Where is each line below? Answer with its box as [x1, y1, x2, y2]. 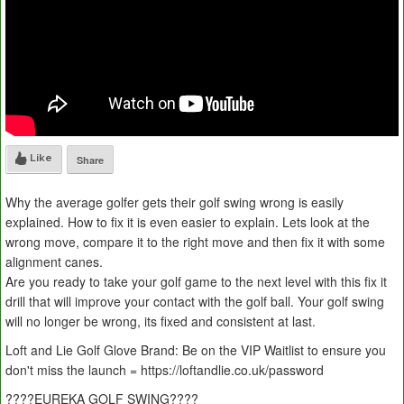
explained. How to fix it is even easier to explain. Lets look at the [5, 213, 370, 232]
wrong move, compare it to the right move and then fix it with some [5, 233, 385, 252]
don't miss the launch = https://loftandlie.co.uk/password [5, 361, 324, 380]
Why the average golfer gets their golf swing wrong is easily [5, 193, 344, 212]
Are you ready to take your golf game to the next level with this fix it [5, 272, 387, 291]
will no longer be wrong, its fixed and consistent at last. [5, 312, 316, 331]
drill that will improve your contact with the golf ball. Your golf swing [5, 292, 384, 311]
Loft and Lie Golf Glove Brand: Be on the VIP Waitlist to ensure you [5, 341, 386, 360]
